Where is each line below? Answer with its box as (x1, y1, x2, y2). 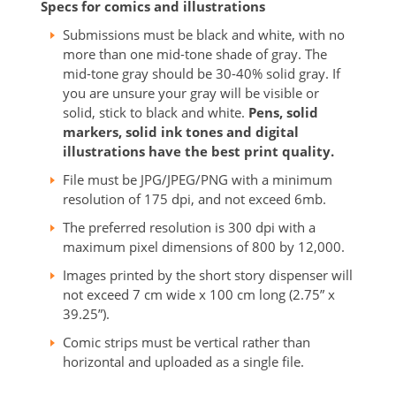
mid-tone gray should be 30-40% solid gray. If (63, 64, 341, 82)
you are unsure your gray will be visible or (63, 83, 320, 102)
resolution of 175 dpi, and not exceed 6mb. (63, 189, 327, 208)
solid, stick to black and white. (63, 103, 249, 121)
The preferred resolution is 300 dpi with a (63, 217, 316, 236)
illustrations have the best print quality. (63, 141, 335, 160)
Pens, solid (248, 103, 319, 121)
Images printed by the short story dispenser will (63, 265, 354, 284)
